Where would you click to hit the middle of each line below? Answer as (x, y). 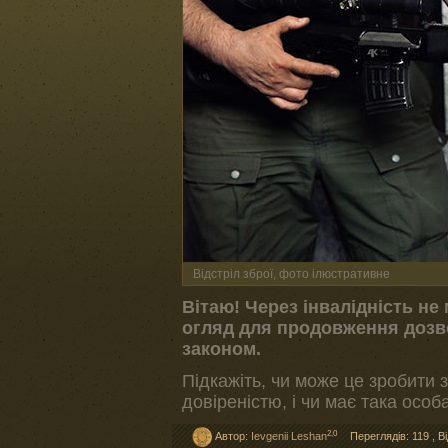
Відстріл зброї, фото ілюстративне (291, 274)
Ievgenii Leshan (289, 436)
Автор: (231, 436)
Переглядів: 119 (389, 436)
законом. (221, 349)
